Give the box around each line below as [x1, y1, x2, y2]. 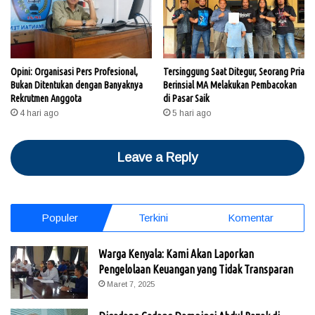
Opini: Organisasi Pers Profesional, [11, 65, 138, 77]
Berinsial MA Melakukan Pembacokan [163, 79, 297, 91]
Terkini [138, 211, 168, 224]
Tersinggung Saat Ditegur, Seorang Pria [163, 65, 304, 77]
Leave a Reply [117, 150, 198, 165]
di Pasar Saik [163, 92, 210, 104]
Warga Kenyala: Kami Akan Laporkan [98, 247, 254, 260]
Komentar [228, 211, 274, 224]
